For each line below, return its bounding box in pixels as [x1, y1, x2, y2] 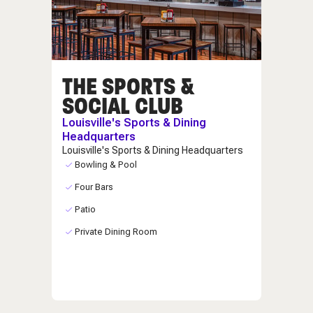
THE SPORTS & [62, 71, 194, 101]
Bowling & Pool [74, 159, 137, 170]
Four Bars [74, 181, 113, 192]
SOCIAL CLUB [62, 90, 183, 121]
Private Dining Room [74, 226, 157, 237]
